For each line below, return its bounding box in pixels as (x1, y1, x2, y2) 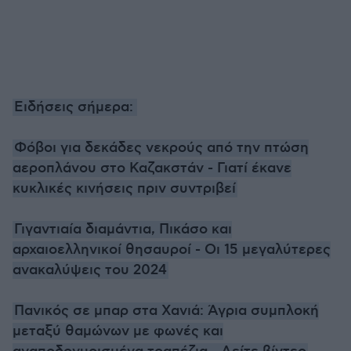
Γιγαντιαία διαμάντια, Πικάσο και (14, 220, 232, 238)
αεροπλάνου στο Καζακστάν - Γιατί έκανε (13, 159, 291, 177)
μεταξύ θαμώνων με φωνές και (13, 322, 223, 340)
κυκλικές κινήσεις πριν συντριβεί (13, 179, 236, 197)
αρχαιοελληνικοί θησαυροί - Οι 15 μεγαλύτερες (13, 241, 331, 259)
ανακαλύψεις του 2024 (13, 261, 167, 279)
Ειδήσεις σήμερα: (14, 98, 136, 116)
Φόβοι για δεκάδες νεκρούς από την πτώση (14, 139, 309, 157)
